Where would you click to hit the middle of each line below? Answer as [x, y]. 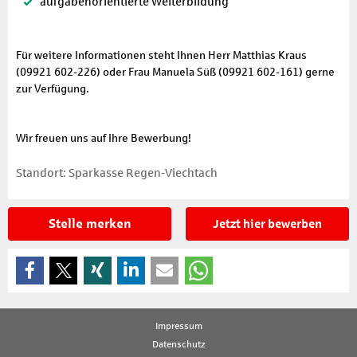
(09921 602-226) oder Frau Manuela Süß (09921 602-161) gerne [175, 72]
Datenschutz [178, 345]
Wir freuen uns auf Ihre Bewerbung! [104, 138]
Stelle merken [90, 224]
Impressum [178, 326]
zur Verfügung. [53, 88]
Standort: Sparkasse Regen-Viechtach [117, 173]
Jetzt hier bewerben [267, 224]
